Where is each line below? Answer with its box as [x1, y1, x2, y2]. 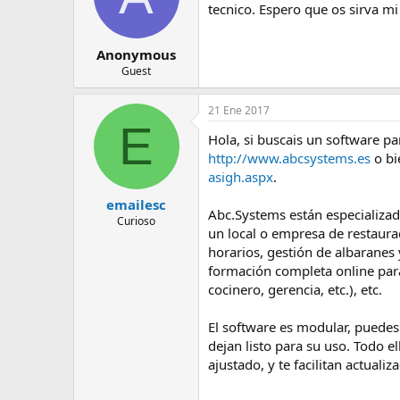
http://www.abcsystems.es [208, 148, 371, 167]
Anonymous [96, 45, 176, 63]
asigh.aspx [208, 167, 273, 186]
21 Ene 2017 [208, 102, 270, 118]
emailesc [106, 196, 166, 213]
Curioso [117, 213, 155, 229]
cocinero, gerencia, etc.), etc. [208, 279, 382, 298]
